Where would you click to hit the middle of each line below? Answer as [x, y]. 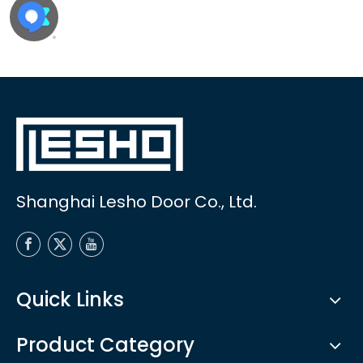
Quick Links [70, 300]
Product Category [105, 345]
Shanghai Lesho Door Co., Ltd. [137, 202]
